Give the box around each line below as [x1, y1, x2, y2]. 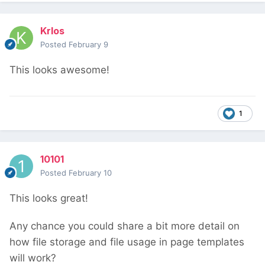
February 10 [69, 168, 112, 178]
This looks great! [9, 192, 88, 205]
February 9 [69, 40, 108, 50]
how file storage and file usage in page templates [9, 236, 244, 248]
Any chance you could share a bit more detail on [9, 220, 240, 232]
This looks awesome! [9, 64, 109, 76]
